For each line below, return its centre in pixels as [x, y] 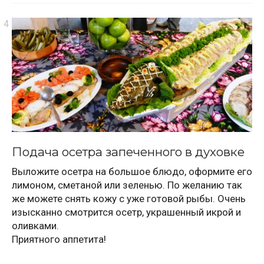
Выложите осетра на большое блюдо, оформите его [132, 171]
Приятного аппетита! [59, 239]
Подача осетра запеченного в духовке [128, 151]
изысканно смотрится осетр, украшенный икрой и [126, 212]
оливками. [35, 225]
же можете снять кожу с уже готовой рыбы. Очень [129, 198]
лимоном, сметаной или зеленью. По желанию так [127, 185]
